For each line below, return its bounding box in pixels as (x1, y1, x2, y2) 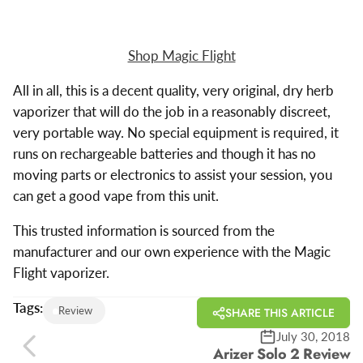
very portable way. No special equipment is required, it (12, 123, 339, 141)
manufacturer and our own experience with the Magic (12, 242, 331, 260)
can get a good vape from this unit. (12, 186, 219, 204)
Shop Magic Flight (127, 46, 236, 64)
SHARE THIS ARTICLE (225, 305, 335, 322)
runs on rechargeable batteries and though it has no (12, 144, 316, 162)
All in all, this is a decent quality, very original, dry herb (12, 81, 334, 99)
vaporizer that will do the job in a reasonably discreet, (12, 102, 331, 120)
